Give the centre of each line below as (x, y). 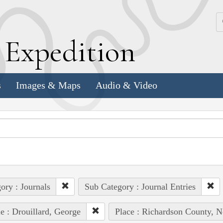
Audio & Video (126, 85)
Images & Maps (48, 85)
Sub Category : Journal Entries (140, 186)
